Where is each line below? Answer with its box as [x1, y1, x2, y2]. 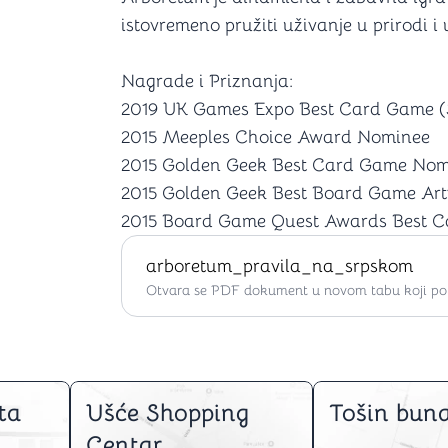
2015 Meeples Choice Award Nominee [121, 126, 430, 148]
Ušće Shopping [86, 398, 249, 428]
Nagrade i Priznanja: [121, 70, 293, 92]
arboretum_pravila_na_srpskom [146, 255, 413, 277]
